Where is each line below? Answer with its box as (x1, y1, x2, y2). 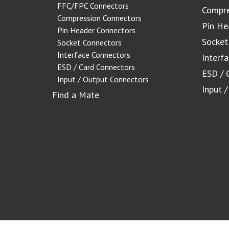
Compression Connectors (57, 12, 142, 23)
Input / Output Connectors (57, 74, 149, 84)
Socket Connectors (57, 37, 122, 48)
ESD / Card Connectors (57, 61, 135, 72)
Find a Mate (52, 88, 99, 101)
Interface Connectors (57, 49, 130, 60)
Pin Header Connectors (57, 25, 135, 35)
